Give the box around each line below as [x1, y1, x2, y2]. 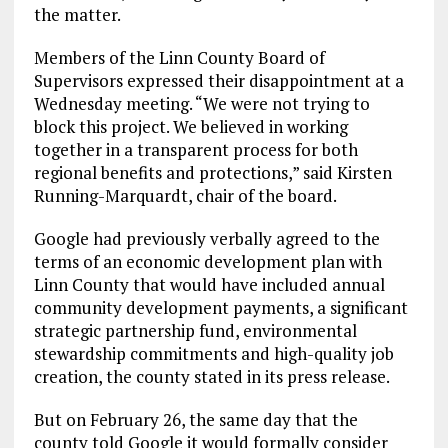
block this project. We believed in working [33, 114, 348, 138]
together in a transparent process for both [33, 137, 358, 161]
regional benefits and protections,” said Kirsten [33, 160, 392, 184]
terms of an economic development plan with [33, 249, 382, 273]
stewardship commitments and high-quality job [33, 341, 394, 365]
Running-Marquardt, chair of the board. [33, 183, 337, 207]
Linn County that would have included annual [33, 272, 385, 296]
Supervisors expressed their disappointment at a [33, 68, 404, 92]
